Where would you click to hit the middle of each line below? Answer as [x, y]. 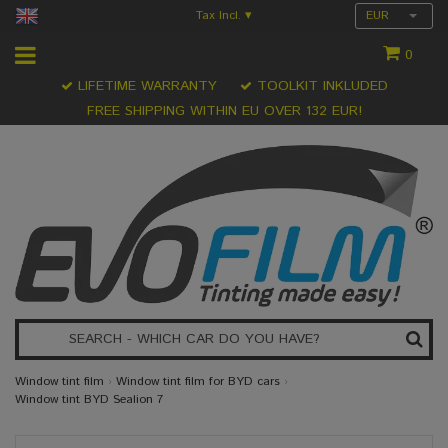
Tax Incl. [220, 15]
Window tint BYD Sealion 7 [89, 400]
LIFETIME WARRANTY [144, 86]
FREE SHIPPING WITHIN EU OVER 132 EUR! [224, 111]
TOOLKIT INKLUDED [319, 86]
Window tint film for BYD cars [198, 382]
